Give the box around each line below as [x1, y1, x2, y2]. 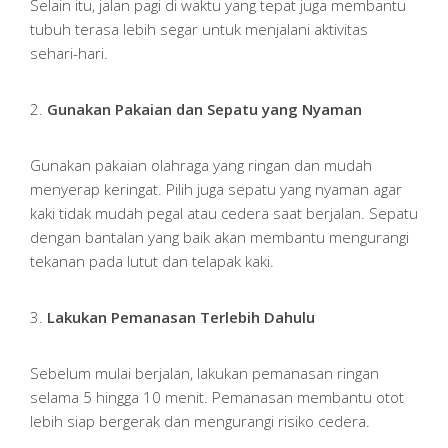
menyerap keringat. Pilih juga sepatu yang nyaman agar [30, 179, 402, 200]
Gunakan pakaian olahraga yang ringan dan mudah [30, 155, 372, 176]
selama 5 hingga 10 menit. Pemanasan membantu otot [30, 387, 404, 408]
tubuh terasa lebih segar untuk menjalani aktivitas [30, 19, 368, 40]
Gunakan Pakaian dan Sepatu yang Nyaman [47, 99, 362, 120]
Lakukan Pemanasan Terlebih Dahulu [43, 307, 315, 328]
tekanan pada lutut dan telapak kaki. [30, 251, 274, 272]
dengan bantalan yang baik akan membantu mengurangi [30, 227, 409, 248]
